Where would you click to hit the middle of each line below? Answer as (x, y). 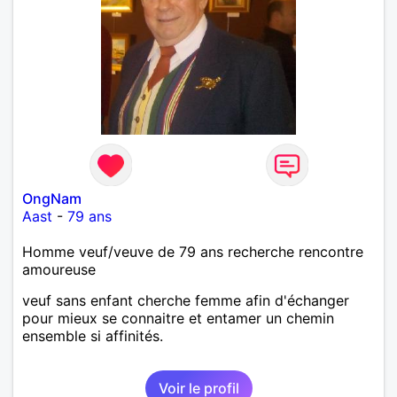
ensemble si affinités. (93, 335)
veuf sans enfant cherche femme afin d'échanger (186, 300)
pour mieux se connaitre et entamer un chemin (178, 318)
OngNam (52, 198)
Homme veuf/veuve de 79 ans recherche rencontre (193, 251)
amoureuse (59, 269)
